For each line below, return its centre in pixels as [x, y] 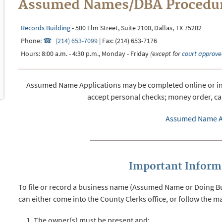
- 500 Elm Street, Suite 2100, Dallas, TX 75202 [136, 28]
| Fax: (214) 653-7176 [127, 41]
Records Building [46, 28]
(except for [166, 54]
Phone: [32, 41]
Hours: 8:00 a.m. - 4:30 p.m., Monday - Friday [86, 54]
